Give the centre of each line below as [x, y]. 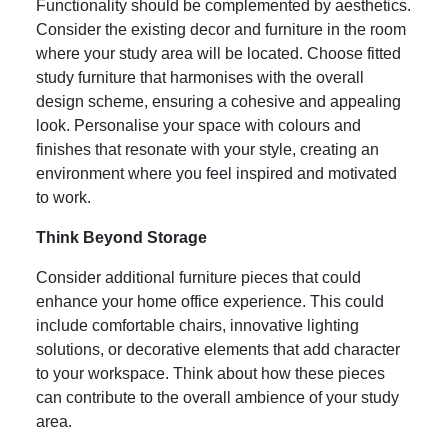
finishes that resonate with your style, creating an [207, 149]
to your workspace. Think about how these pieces [210, 373]
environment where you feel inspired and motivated [216, 173]
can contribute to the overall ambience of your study [217, 397]
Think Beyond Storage [121, 237]
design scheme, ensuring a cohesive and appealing [218, 101]
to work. [63, 197]
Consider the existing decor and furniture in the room [221, 29]
